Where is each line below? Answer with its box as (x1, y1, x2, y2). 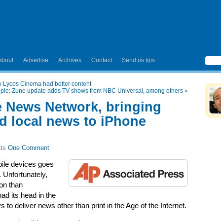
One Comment (8, 144, 49, 151)
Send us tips (122, 57, 155, 64)
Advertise (23, 57, 48, 64)
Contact (91, 57, 112, 64)
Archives (58, 57, 81, 64)
